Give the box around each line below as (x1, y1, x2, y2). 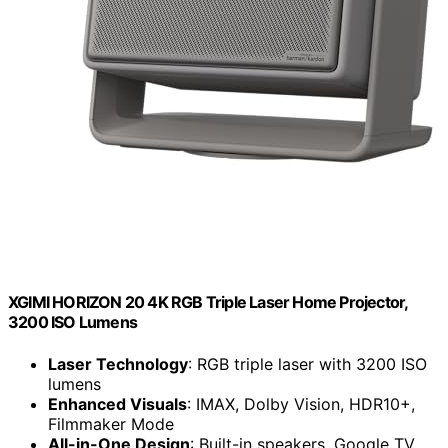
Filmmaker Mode (48, 413, 174, 434)
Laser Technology (48, 353, 188, 374)
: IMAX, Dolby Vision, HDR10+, (187, 393, 415, 414)
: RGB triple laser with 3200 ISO (188, 353, 427, 374)
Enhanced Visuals (48, 393, 187, 414)
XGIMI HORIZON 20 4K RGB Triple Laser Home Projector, (8, 292, 408, 313)
